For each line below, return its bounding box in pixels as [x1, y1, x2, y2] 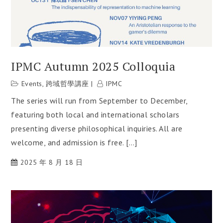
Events [21, 79, 42, 88]
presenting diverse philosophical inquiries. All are [11, 123, 183, 133]
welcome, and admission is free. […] [11, 137, 137, 147]
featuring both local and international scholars [11, 109, 180, 119]
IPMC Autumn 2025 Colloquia [11, 58, 176, 74]
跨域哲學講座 [45, 79, 89, 88]
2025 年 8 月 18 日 [20, 157, 83, 167]
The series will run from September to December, [11, 95, 188, 106]
